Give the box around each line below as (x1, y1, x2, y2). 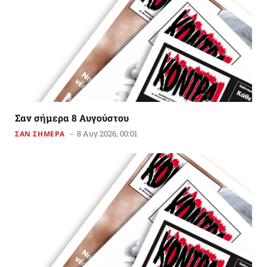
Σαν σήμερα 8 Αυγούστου (15, 111, 129, 125)
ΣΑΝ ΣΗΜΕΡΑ (15, 129, 65, 139)
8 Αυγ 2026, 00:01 (77, 128, 137, 139)
